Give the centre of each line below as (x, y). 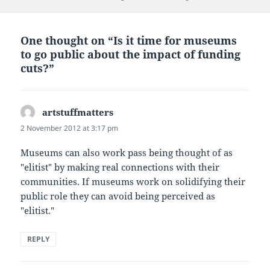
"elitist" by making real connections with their (120, 167)
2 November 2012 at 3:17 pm (70, 128)
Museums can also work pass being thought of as (127, 152)
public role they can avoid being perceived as (118, 196)
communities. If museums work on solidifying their (133, 181)
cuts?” (38, 68)
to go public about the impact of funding (131, 54)
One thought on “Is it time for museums (129, 40)
